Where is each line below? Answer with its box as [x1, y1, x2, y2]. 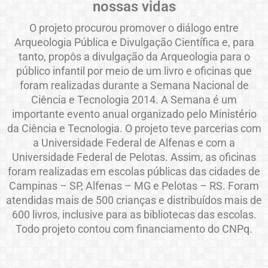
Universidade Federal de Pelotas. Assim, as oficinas [12, 151, 256, 164]
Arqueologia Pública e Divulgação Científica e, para [14, 36, 254, 49]
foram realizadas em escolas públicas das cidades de [8, 165, 260, 178]
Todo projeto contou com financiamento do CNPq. [16, 223, 252, 236]
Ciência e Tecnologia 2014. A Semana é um [31, 93, 237, 106]
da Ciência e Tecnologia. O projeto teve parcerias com [7, 122, 261, 135]
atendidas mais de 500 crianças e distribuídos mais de [6, 194, 262, 207]
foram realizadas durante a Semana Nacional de [19, 79, 249, 92]
